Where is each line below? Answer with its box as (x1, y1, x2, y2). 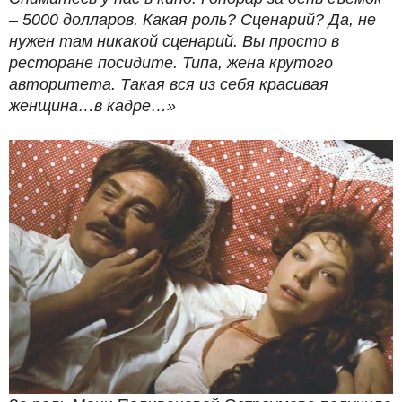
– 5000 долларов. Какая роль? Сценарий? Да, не (9, 11, 376, 30)
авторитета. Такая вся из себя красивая (9, 75, 328, 94)
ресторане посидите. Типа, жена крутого (9, 54, 333, 73)
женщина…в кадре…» (9, 97, 176, 116)
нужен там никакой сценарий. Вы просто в (9, 32, 339, 51)
